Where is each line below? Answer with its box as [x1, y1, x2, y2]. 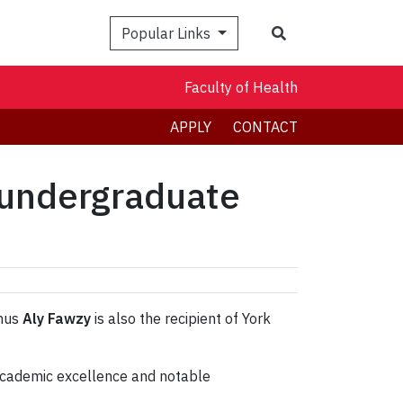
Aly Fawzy [22, 309, 91, 328]
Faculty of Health [184, 78, 298, 97]
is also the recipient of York [91, 309, 271, 328]
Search [285, 22, 330, 41]
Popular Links [121, 23, 215, 42]
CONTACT [233, 118, 298, 137]
